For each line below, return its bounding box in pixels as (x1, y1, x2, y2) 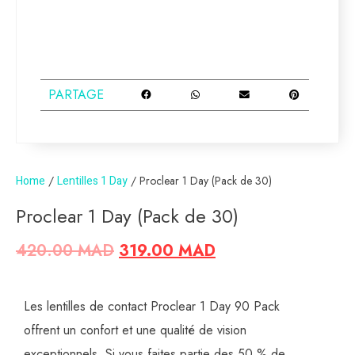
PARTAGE (48, 86, 104, 105)
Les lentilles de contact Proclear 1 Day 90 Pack (24, 297, 280, 316)
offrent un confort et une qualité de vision (24, 321, 246, 340)
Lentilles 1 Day (57, 172, 128, 189)
